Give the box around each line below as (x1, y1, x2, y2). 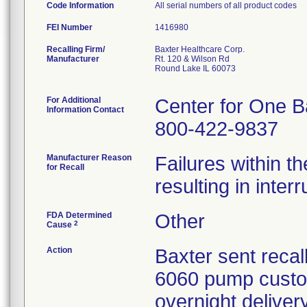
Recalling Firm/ (47, 45, 105, 54)
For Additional (47, 95, 101, 105)
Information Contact (47, 105, 124, 114)
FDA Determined (47, 210, 112, 220)
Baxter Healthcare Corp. (155, 45, 245, 54)
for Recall (47, 162, 84, 172)
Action (47, 245, 72, 255)
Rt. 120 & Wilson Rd (155, 54, 230, 64)
